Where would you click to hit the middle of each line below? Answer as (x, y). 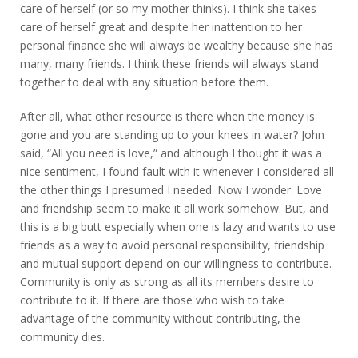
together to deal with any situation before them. (144, 82)
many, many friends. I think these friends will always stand (169, 63)
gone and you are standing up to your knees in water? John (172, 134)
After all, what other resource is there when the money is (167, 116)
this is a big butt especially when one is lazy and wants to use (178, 226)
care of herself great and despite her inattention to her (161, 26)
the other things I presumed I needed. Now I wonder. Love (171, 189)
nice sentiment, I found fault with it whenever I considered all (177, 171)
